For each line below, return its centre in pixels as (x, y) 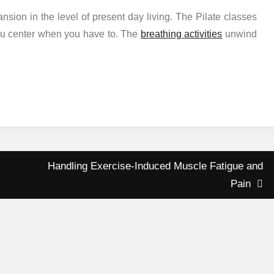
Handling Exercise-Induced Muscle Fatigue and (155, 166)
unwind (240, 34)
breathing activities (181, 34)
